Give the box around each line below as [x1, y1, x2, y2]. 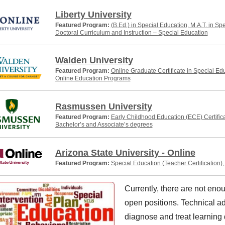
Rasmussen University [55, 101, 152, 111]
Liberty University [55, 10, 132, 20]
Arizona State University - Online [55, 148, 195, 158]
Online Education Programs [55, 75, 131, 82]
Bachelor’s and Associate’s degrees [55, 121, 153, 128]
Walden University [55, 55, 133, 65]
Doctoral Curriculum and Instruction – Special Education [55, 29, 208, 36]
